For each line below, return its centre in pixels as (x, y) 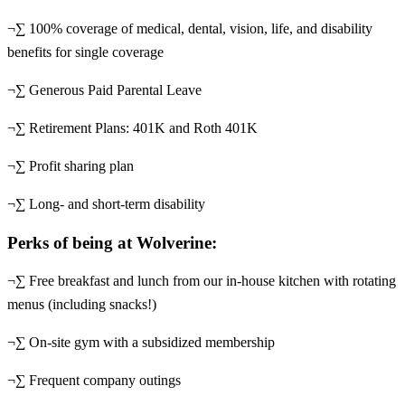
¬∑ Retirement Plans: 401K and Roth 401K (132, 127)
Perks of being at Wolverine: (112, 242)
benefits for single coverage (85, 52)
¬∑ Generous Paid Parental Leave (104, 89)
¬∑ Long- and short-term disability (106, 203)
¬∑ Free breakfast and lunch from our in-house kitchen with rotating (202, 281)
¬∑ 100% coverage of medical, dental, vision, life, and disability (190, 28)
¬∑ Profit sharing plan (71, 165)
